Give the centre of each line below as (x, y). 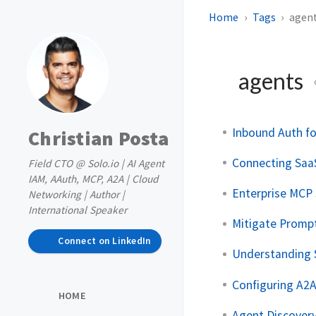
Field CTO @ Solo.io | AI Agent (96, 163)
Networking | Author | (77, 194)
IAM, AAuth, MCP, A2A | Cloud (93, 179)
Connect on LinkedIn (105, 241)
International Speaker (78, 210)
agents (271, 81)
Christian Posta (98, 138)
